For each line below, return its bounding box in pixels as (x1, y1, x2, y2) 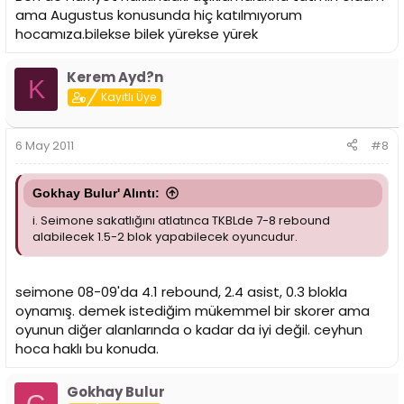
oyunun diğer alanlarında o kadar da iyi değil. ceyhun (15, 320, 363, 340)
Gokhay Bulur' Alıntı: (32, 185, 160, 200)
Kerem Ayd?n (67, 68, 163, 87)
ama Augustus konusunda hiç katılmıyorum (15, 5, 302, 25)
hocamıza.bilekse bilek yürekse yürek (15, 24, 258, 44)
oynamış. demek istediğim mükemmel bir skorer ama (15, 301, 370, 321)
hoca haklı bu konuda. (15, 339, 159, 359)
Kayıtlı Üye (101, 89, 157, 106)
